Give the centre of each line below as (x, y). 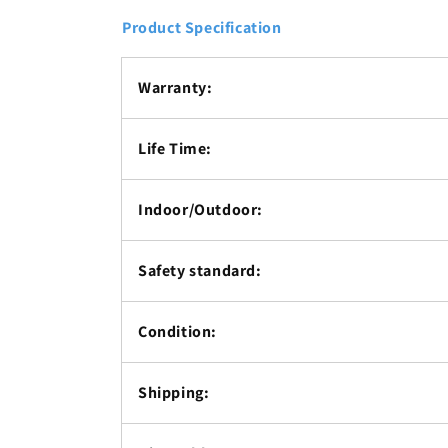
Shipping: (174, 393)
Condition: (177, 332)
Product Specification (202, 28)
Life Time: (175, 149)
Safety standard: (200, 271)
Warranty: (175, 88)
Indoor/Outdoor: (200, 210)
